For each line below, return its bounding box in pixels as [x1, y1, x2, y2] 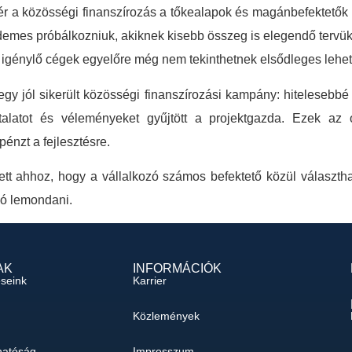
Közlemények [132, 309, 200, 322]
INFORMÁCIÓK [132, 262, 222, 276]
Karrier [132, 273, 167, 287]
